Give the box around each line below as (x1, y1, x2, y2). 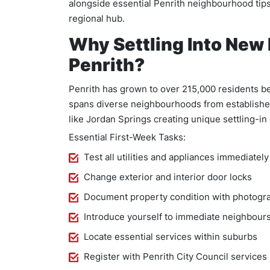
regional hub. (69, 13, 125, 24)
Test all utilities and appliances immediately (84, 151, 269, 163)
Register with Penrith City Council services (84, 251, 267, 262)
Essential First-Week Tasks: (69, 131, 186, 143)
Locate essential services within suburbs (84, 231, 257, 242)
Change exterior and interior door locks (84, 171, 252, 183)
